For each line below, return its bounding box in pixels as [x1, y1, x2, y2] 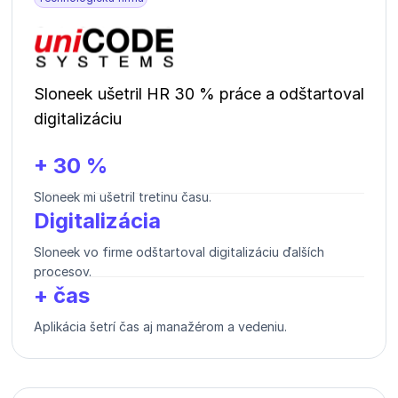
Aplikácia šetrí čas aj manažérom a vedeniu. [34, 318, 287, 334]
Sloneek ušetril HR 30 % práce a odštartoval [34, 84, 364, 103]
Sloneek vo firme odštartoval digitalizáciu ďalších [34, 243, 324, 259]
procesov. [34, 263, 92, 279]
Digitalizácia [34, 207, 161, 234]
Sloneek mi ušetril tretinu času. [34, 188, 211, 204]
